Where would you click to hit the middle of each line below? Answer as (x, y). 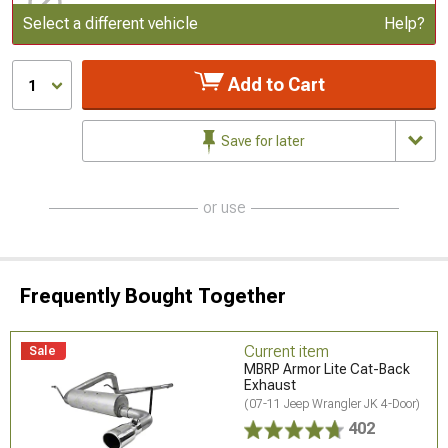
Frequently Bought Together (153, 295)
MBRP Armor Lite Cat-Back (327, 368)
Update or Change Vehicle (166, 19)
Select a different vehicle (110, 23)
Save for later (261, 140)
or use (224, 207)
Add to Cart (274, 84)
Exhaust (270, 384)
